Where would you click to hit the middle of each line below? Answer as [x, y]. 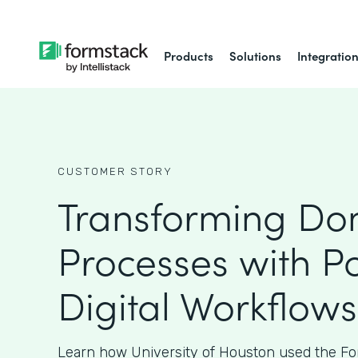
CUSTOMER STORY [115, 171]
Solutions [256, 56]
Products [189, 56]
